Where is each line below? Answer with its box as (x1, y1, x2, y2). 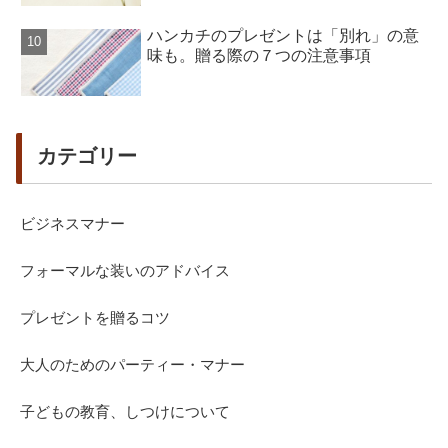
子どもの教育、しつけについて (20, 402, 230, 420)
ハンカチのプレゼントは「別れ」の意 (147, 26, 420, 44)
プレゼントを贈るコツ (20, 308, 170, 326)
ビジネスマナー (20, 214, 125, 232)
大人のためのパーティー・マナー (20, 355, 245, 373)
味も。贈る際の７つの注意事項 (147, 46, 372, 64)
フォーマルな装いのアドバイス (20, 261, 230, 279)
